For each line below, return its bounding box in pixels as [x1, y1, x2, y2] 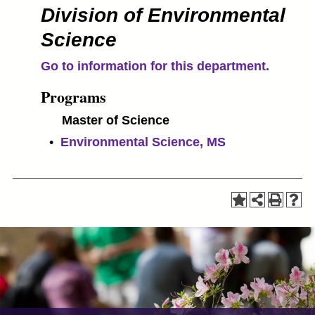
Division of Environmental [41, 4, 285, 26]
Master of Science [62, 113, 169, 127]
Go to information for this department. [41, 59, 269, 73]
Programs [41, 85, 106, 108]
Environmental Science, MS [60, 135, 226, 149]
